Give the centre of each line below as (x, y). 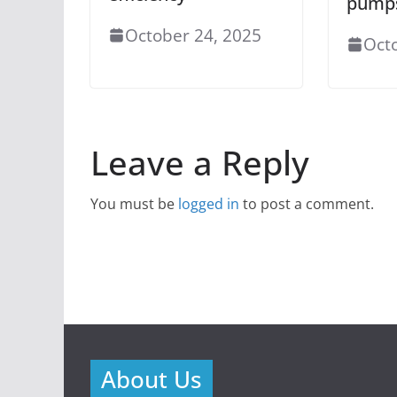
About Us (152, 380)
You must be (134, 203)
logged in (209, 203)
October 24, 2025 (194, 35)
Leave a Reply (200, 162)
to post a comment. (307, 203)
